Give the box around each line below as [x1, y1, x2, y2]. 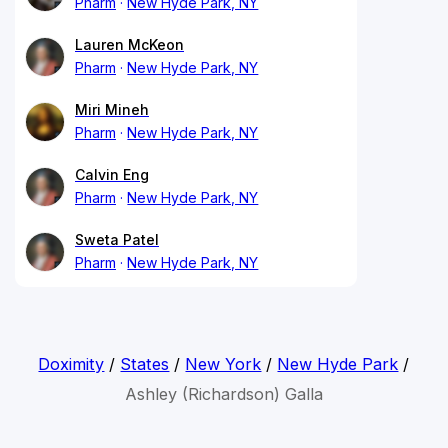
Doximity [38, 353, 105, 374]
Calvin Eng [75, 165, 149, 183]
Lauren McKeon [75, 35, 184, 53]
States [120, 353, 170, 374]
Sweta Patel [75, 230, 159, 248]
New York [185, 353, 262, 374]
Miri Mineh [75, 100, 149, 118]
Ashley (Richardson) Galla [124, 383, 323, 404]
